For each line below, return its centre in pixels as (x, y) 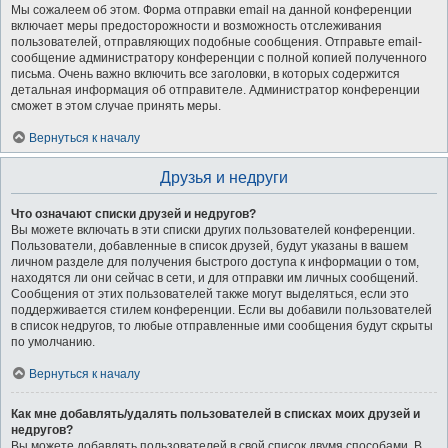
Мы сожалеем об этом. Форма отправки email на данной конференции (211, 10)
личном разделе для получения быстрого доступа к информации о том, (215, 262)
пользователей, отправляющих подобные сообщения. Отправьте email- (216, 42)
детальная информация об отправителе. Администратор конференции (215, 90)
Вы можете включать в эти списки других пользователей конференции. (213, 230)
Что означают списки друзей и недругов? (133, 214)
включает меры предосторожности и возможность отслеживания (196, 26)
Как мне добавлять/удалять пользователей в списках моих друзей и (215, 414)
